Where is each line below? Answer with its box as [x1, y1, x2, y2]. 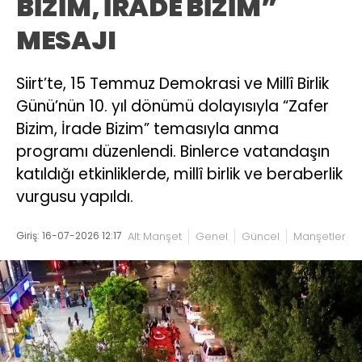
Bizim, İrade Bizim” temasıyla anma [16, 118, 279, 140]
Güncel [242, 228, 280, 244]
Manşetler [293, 228, 346, 244]
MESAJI [16, 22, 116, 58]
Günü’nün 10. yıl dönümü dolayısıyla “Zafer [16, 95, 329, 117]
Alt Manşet [128, 228, 182, 244]
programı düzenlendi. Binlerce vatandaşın [16, 141, 330, 162]
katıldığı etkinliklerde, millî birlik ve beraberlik [16, 163, 343, 185]
